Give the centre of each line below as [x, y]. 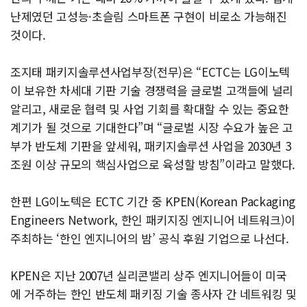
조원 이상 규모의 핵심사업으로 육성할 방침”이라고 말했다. [153, 164]
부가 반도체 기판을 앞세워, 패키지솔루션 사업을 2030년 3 [151, 146]
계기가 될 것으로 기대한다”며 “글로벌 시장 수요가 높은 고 [152, 127]
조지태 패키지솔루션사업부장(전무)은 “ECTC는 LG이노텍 [150, 72]
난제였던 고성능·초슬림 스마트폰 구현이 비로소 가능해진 [149, 16]
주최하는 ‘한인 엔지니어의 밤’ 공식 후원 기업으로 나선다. [150, 238]
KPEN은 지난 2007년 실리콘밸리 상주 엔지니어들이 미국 [149, 275]
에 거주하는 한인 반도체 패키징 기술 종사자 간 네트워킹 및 [153, 294]
